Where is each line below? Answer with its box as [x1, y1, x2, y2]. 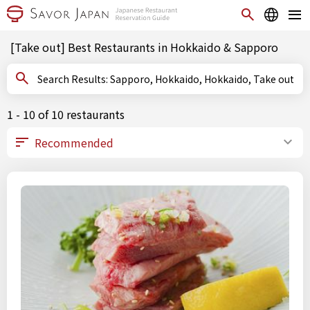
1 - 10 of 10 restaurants [7, 106, 125, 122]
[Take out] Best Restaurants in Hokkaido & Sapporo [10, 39, 278, 55]
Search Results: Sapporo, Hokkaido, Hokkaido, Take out [110, 72, 294, 86]
